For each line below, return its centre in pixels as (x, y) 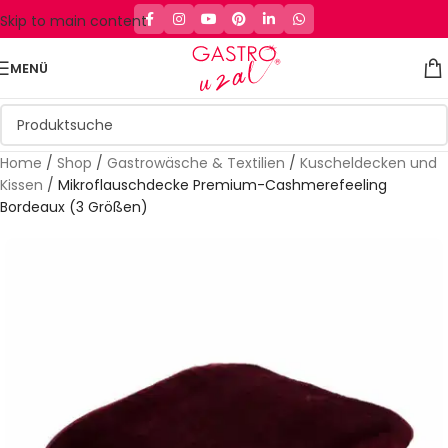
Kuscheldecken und (368, 163)
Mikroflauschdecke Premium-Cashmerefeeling (222, 185)
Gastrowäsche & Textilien (196, 163)
